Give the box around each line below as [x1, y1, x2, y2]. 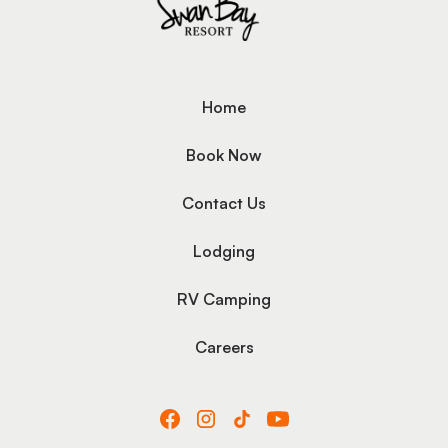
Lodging [193, 240, 255, 261]
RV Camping [177, 288, 271, 309]
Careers [194, 336, 254, 357]
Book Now [186, 144, 262, 165]
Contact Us [182, 192, 266, 213]
